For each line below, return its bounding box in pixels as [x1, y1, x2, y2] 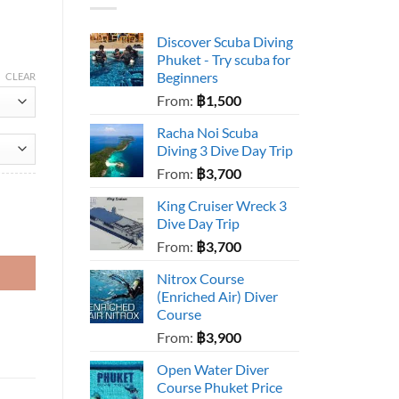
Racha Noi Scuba [157, 124, 258, 142]
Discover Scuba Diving [157, 33, 293, 51]
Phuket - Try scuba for [157, 51, 290, 69]
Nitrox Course [157, 270, 244, 288]
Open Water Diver [157, 361, 269, 379]
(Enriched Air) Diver [157, 288, 278, 305]
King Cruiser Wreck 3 [157, 197, 287, 215]
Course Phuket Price [157, 379, 282, 396]
